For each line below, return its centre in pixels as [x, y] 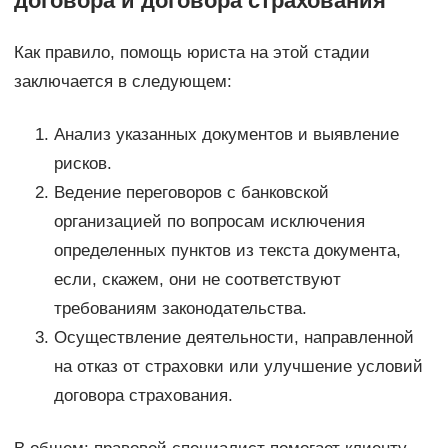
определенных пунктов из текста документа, [227, 251]
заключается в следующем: [122, 82]
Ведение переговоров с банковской [191, 193]
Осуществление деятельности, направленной [233, 338]
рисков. [82, 164]
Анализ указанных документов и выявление [226, 135]
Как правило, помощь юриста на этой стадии [191, 53]
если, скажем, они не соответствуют [197, 280]
